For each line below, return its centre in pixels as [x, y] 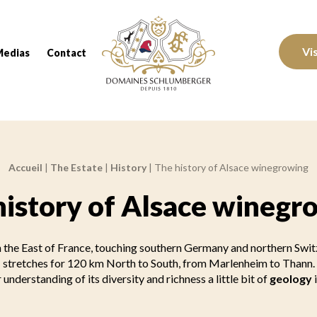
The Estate [76, 167]
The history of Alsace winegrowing [231, 167]
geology [290, 278]
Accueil [25, 167]
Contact [67, 53]
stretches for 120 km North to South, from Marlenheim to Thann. [158, 263]
